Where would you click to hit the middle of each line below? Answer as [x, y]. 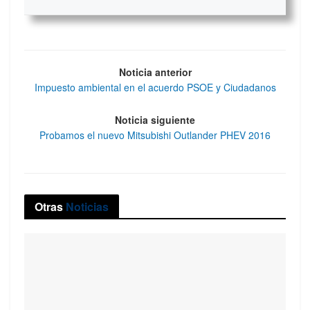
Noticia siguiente [155, 119]
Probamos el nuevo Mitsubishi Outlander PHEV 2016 [155, 135]
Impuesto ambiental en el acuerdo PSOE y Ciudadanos [155, 88]
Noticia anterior [155, 72]
